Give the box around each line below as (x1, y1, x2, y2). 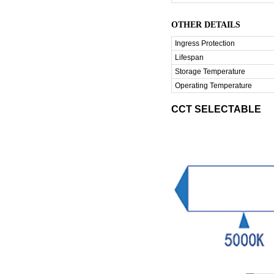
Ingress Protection (175, 39, 235, 48)
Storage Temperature (175, 67, 246, 76)
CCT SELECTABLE (171, 104, 262, 114)
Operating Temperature (175, 81, 253, 90)
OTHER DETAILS (171, 20, 241, 29)
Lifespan (175, 53, 204, 62)
